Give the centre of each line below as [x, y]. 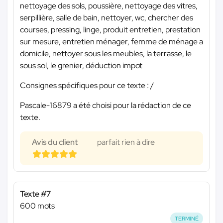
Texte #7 [35, 194]
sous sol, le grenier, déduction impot [81, 65]
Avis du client [55, 142]
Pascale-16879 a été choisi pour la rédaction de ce [106, 105]
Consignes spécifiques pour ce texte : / [87, 85]
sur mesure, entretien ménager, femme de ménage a [111, 41]
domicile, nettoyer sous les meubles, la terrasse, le [106, 53]
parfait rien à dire [126, 142]
